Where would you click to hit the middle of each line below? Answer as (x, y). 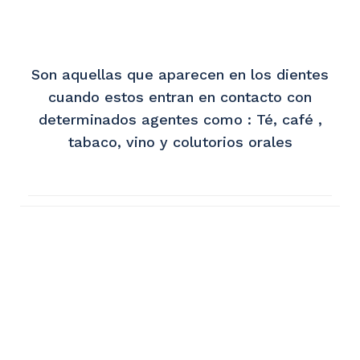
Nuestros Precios (180, 293)
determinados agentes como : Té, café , (180, 119)
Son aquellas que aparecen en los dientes (180, 74)
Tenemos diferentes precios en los (180, 339)
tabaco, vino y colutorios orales (180, 142)
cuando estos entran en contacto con (180, 97)
